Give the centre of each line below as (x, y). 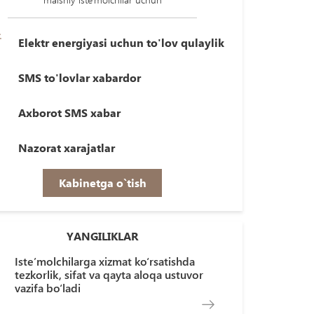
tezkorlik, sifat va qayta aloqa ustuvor (109, 274)
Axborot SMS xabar (70, 112)
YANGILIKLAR (103, 236)
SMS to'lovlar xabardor (80, 77)
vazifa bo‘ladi (48, 288)
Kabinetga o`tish (102, 183)
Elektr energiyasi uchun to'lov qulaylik (122, 42)
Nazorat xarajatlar (67, 148)
